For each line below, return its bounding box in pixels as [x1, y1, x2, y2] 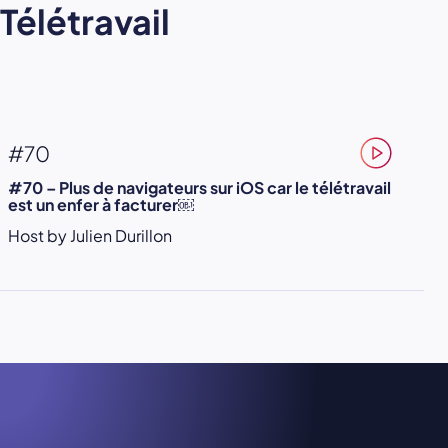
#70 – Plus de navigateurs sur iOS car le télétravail [8, 177, 391, 199]
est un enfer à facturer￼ [8, 194, 194, 216]
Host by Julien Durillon [8, 225, 172, 247]
